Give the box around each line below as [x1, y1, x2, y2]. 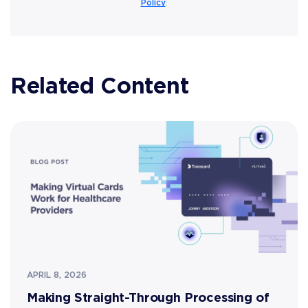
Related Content [10, 73, 189, 98]
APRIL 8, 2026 [27, 270, 87, 279]
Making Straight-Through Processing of [27, 290, 271, 304]
